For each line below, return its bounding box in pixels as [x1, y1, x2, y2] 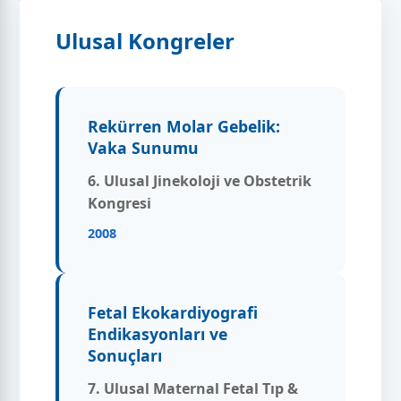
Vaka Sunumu [88, 137, 200, 159]
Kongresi [88, 193, 152, 214]
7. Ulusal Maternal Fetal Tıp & [88, 379, 299, 399]
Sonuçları [88, 345, 163, 367]
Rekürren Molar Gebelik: [88, 115, 281, 138]
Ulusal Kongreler [55, 26, 235, 56]
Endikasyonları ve [88, 323, 228, 346]
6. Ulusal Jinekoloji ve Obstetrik [88, 171, 312, 192]
